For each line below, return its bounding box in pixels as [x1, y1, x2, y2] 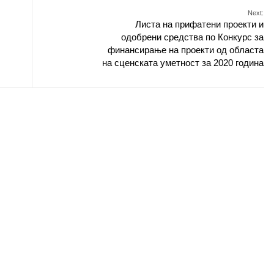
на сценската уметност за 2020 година [102, 57, 264, 68]
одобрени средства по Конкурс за [121, 32, 264, 42]
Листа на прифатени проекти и [135, 19, 264, 29]
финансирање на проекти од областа [108, 45, 264, 55]
